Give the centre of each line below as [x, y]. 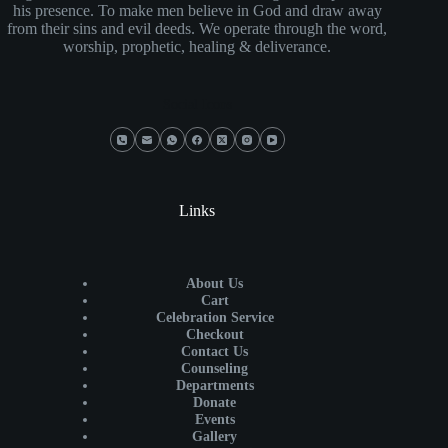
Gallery [215, 436]
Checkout [214, 334]
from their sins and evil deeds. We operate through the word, [197, 28]
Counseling [215, 368]
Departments [214, 385]
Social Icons [197, 103]
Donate [215, 402]
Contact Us [215, 351]
